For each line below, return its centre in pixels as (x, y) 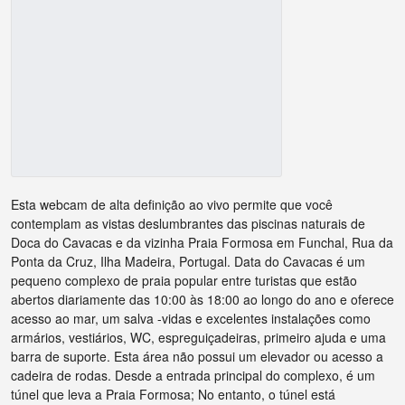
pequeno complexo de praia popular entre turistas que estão (184, 281)
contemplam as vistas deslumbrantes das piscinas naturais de (188, 224)
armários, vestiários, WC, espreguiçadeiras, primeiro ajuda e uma (198, 338)
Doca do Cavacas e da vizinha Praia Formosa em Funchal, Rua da (202, 243)
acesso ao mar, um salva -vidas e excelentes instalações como (191, 319)
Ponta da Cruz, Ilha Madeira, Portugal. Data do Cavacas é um (188, 262)
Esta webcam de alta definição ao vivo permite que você (172, 205)
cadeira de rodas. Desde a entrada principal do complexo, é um (193, 376)
